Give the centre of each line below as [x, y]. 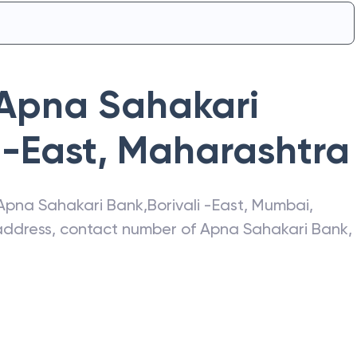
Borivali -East [196, 205]
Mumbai [280, 205]
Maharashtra [233, 151]
